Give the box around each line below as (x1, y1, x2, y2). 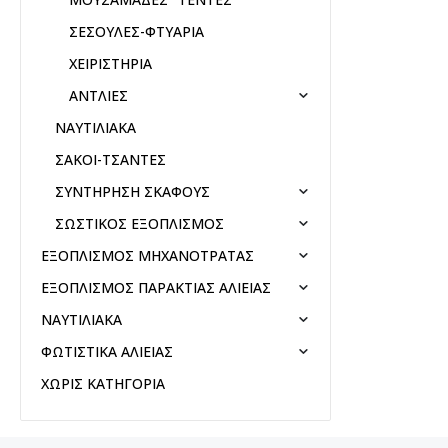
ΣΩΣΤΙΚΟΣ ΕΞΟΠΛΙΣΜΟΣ (54, 213, 224, 233)
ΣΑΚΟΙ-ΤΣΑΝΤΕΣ (54, 149, 166, 169)
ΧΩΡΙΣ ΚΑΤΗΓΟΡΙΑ (41, 373, 165, 393)
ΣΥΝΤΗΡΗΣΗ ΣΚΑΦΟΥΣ (54, 181, 210, 201)
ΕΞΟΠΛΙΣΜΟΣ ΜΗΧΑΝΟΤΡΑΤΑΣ (41, 245, 254, 265)
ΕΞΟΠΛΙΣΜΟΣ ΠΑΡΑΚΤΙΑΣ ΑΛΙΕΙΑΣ (41, 277, 271, 297)
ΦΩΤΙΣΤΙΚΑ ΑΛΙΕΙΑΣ (41, 341, 173, 361)
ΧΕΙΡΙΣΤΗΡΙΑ (68, 53, 152, 73)
